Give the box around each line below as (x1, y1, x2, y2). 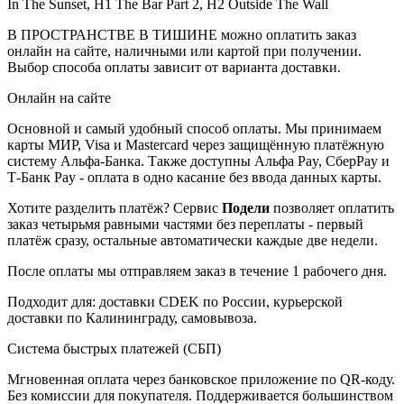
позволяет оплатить (270, 199, 394, 216)
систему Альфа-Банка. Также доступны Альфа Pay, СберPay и (7, 152, 390, 169)
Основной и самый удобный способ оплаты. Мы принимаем (7, 120, 381, 136)
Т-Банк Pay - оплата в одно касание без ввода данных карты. (7, 169, 381, 185)
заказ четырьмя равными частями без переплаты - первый (7, 216, 363, 232)
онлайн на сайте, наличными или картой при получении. (7, 42, 362, 59)
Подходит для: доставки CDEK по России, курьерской (7, 293, 343, 309)
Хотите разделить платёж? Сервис (7, 199, 222, 216)
